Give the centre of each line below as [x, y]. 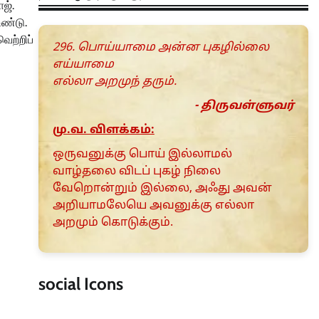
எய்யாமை [83, 65]
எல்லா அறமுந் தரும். [114, 82]
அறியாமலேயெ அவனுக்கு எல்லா [153, 206]
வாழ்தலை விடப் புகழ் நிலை [136, 172]
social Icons [80, 284]
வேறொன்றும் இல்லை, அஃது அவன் [162, 189]
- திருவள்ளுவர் [244, 106]
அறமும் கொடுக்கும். [113, 223]
